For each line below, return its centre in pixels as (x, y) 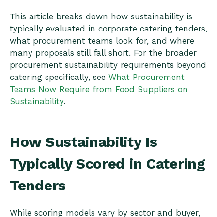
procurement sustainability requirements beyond (108, 65)
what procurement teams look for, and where (102, 41)
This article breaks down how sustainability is (101, 17)
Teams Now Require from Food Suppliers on (99, 89)
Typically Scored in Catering (108, 163)
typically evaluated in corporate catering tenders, (108, 29)
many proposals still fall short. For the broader (103, 53)
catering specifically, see (59, 77)
